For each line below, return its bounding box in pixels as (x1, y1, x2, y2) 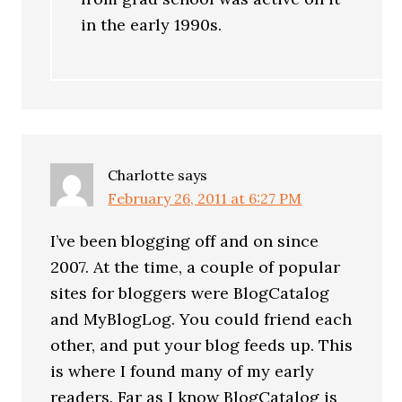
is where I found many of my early (50, 360, 315, 381)
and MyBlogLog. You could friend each (50, 308, 353, 329)
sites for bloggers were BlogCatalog (50, 282, 330, 303)
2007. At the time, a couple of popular (50, 256, 341, 277)
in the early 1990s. (81, 14, 223, 35)
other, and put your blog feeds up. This (50, 334, 354, 355)
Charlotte (108, 165, 175, 184)
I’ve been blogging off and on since (50, 230, 319, 251)
